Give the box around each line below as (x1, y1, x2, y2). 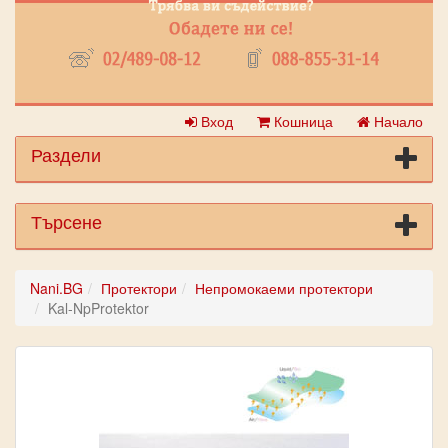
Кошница (270, 111, 333, 131)
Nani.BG (30, 278, 83, 298)
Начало (370, 111, 423, 131)
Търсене (31, 208, 102, 234)
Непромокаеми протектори (195, 278, 373, 298)
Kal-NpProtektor (48, 298, 149, 318)
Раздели (31, 141, 101, 167)
